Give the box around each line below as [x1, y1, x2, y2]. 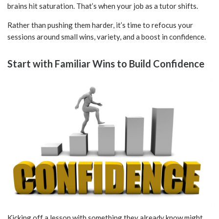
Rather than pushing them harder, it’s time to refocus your [7, 21, 193, 30]
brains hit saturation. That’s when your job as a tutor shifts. [7, 1, 198, 11]
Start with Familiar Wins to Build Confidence [7, 58, 204, 70]
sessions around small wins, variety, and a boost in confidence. [7, 32, 206, 42]
